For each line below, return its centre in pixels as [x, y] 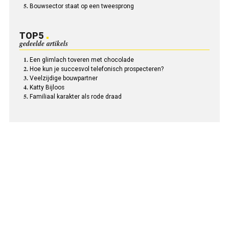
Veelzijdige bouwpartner [63, 78]
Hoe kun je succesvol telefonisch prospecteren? [96, 69]
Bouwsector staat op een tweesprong [82, 6]
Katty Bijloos [47, 88]
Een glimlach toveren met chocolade [82, 60]
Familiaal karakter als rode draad [75, 97]
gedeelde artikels [43, 44]
